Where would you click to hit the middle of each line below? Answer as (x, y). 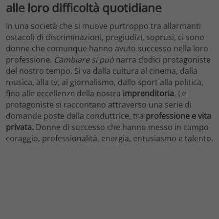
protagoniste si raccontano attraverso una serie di (99, 105)
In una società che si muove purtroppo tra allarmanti (103, 26)
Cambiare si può (84, 60)
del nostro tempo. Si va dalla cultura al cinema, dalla (102, 71)
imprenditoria (148, 94)
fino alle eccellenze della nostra (64, 94)
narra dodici (138, 60)
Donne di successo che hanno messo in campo (121, 127)
